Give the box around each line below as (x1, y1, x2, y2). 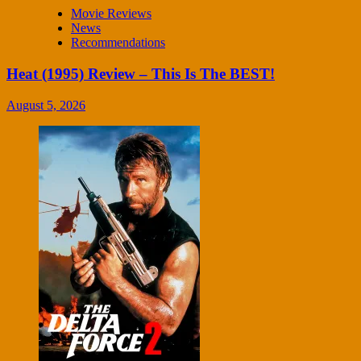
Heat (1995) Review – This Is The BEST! (6, 64, 275, 82)
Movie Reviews (71, 6, 151, 21)
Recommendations (71, 35, 165, 50)
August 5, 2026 (6, 98, 85, 112)
